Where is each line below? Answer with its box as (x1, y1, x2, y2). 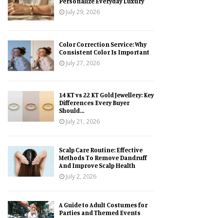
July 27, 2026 (66, 58, 100, 67)
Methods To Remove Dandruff (59, 153, 147, 162)
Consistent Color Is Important (59, 48, 149, 56)
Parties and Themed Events (59, 208, 141, 217)
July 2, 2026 (66, 172, 96, 181)
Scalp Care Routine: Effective (59, 145, 143, 154)
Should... (59, 106, 84, 114)
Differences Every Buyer (59, 98, 129, 107)
